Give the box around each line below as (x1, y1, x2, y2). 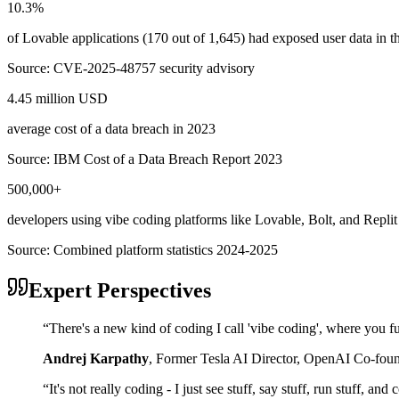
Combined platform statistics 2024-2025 (53, 242, 278, 258)
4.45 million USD (7, 91, 108, 107)
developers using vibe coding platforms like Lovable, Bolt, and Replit (7, 212, 397, 228)
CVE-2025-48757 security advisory (53, 61, 255, 77)
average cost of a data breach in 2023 (7, 121, 216, 137)
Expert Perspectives (28, 279, 211, 303)
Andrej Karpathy (43, 350, 149, 366)
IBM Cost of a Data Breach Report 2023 (53, 151, 282, 167)
